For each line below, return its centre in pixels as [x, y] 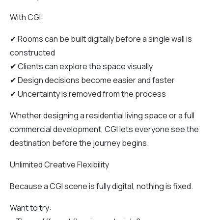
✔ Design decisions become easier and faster [92, 80]
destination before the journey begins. [79, 143]
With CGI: [27, 17]
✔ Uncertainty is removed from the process [88, 94]
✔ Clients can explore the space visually [81, 66]
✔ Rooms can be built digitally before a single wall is [101, 39]
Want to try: [31, 207]
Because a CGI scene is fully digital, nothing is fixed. [101, 186]
